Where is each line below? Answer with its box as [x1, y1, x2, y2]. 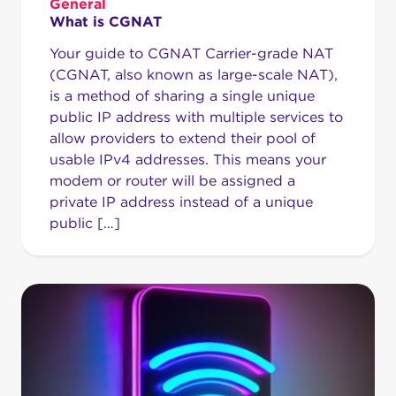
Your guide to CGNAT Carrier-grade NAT [49, 44, 333, 62]
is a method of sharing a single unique [49, 87, 315, 104]
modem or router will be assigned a [49, 171, 295, 189]
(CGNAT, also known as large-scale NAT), [49, 65, 338, 83]
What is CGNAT [49, 12, 162, 30]
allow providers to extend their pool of [49, 129, 316, 147]
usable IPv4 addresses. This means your [49, 150, 326, 168]
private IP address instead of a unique [49, 193, 313, 210]
